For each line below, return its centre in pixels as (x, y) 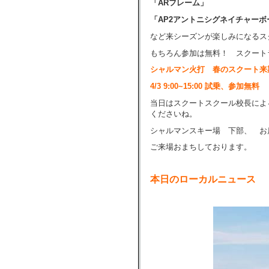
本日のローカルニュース (203, 179)
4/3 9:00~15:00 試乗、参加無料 (205, 86)
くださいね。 (174, 113)
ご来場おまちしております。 (201, 147)
